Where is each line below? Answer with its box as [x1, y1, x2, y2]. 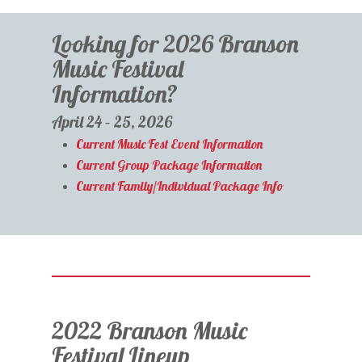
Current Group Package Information [76, 157, 263, 174]
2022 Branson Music [52, 315, 248, 346]
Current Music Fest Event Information [76, 136, 263, 153]
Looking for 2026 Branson [52, 28, 300, 59]
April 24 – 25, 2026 [52, 112, 173, 133]
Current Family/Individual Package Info [76, 178, 284, 195]
